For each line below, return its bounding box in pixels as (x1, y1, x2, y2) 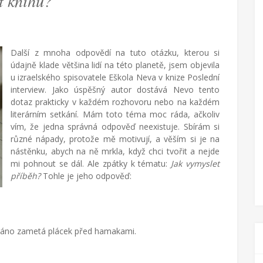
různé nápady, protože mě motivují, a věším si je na (11, 133, 220, 144)
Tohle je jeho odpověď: (41, 170, 131, 181)
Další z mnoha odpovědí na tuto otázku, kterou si (11, 47, 220, 58)
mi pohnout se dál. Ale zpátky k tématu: (11, 158, 171, 169)
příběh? (11, 170, 41, 181)
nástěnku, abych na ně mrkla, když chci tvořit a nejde (11, 146, 220, 157)
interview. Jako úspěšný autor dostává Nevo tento (11, 84, 220, 95)
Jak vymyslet (171, 158, 220, 169)
